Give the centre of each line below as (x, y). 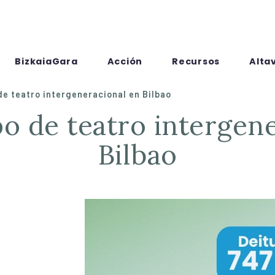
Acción (125, 61)
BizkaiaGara (46, 61)
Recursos (196, 61)
